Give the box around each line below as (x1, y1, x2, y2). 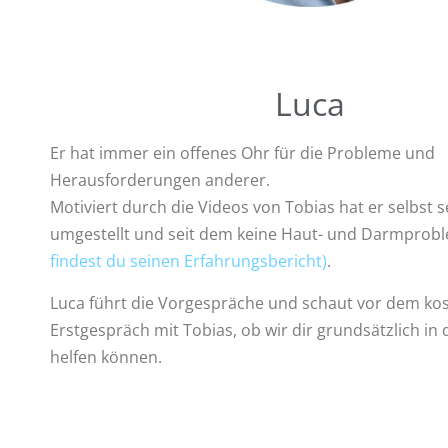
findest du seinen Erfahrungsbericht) (50, 250, 327, 272)
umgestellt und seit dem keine (50, 223, 281, 245)
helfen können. (50, 346, 162, 368)
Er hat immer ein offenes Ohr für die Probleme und (50, 142, 435, 164)
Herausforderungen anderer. (50, 169, 270, 191)
